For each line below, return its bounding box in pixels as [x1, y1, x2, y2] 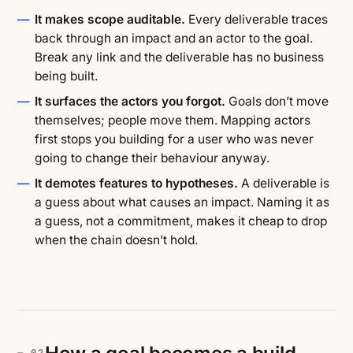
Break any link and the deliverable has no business [35, 50, 324, 65]
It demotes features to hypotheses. [35, 176, 238, 191]
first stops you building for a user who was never [35, 132, 314, 147]
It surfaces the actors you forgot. [35, 94, 225, 109]
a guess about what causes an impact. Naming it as [35, 195, 329, 210]
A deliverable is [238, 176, 329, 191]
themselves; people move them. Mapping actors [35, 113, 310, 128]
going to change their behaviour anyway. [35, 150, 269, 165]
